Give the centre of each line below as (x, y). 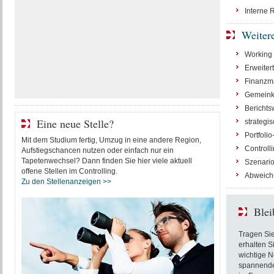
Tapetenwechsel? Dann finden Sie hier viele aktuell (106, 161)
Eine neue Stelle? (75, 124)
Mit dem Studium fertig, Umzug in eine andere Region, (111, 140)
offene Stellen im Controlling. (69, 171)
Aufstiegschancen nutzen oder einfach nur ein (97, 150)
